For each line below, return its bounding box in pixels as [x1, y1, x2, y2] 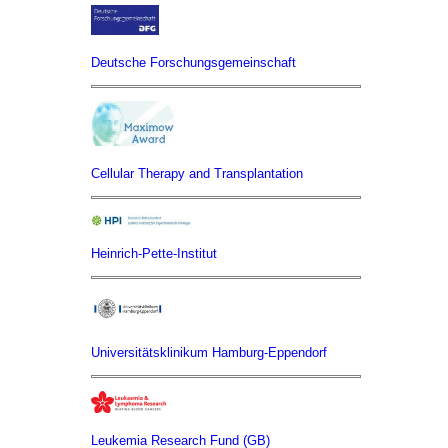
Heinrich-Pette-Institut [91, 246, 217, 262]
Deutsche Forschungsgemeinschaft [91, 55, 296, 71]
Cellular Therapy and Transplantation [91, 166, 303, 182]
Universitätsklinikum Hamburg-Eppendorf [91, 345, 327, 361]
